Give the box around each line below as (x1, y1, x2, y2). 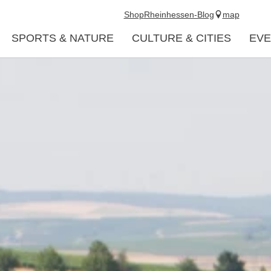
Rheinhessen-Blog (143, 9, 214, 19)
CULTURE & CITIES (132, 31, 231, 44)
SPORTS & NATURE (11, 31, 114, 44)
